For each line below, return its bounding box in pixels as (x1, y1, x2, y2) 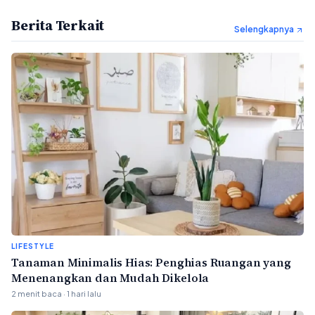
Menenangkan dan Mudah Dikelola (11, 270, 210, 286)
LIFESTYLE (11, 242, 54, 251)
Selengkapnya (234, 24, 295, 35)
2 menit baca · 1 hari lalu (11, 289, 101, 299)
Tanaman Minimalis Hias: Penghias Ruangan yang (11, 255, 291, 271)
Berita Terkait (11, 15, 105, 36)
